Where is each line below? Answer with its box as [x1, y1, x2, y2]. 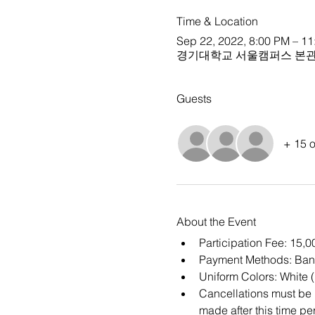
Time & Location [176, 14, 258, 29]
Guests [176, 91, 212, 106]
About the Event [176, 214, 256, 229]
